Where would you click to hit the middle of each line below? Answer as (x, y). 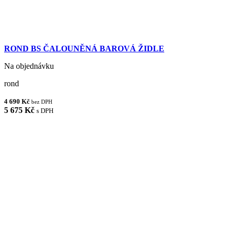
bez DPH (42, 101)
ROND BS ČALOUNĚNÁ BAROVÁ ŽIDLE (84, 48)
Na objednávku (29, 66)
